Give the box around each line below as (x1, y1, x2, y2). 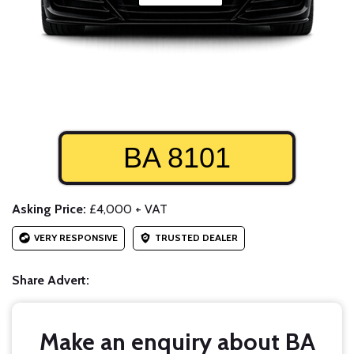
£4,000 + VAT (86, 201, 168, 217)
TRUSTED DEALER (155, 232, 238, 244)
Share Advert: (12, 273, 89, 288)
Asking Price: (12, 201, 86, 217)
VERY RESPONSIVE (34, 232, 118, 244)
